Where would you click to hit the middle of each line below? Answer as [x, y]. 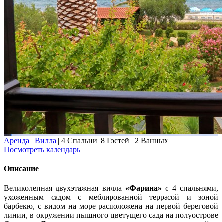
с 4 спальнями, [190, 188]
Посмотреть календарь [42, 149]
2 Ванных [151, 140]
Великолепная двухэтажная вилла [65, 188]
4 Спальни [79, 140]
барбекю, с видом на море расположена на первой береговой [111, 206]
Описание [21, 169]
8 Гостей [115, 140]
